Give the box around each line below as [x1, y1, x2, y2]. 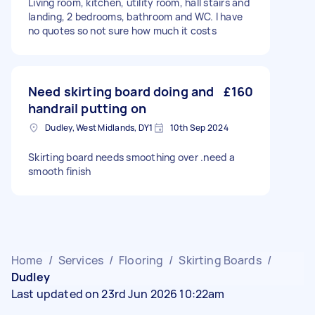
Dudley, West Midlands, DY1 [45, 122, 153, 134]
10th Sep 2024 [169, 122, 229, 134]
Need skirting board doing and [28, 83, 214, 101]
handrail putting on [28, 100, 146, 117]
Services [58, 252, 103, 269]
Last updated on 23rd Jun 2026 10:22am [11, 286, 225, 302]
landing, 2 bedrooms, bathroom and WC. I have [28, 10, 243, 24]
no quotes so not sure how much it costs [28, 24, 217, 38]
